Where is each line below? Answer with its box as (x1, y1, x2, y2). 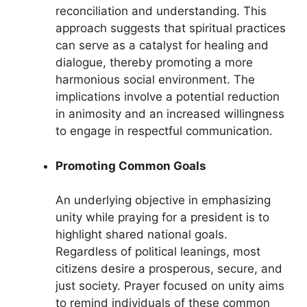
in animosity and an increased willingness (56, 107, 284, 121)
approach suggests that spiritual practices (56, 21, 286, 36)
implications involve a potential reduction (56, 90, 280, 104)
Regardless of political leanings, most (56, 245, 260, 259)
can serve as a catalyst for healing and (56, 38, 269, 53)
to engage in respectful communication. (56, 124, 273, 138)
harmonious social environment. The (56, 73, 255, 87)
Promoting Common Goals (56, 158, 206, 173)
